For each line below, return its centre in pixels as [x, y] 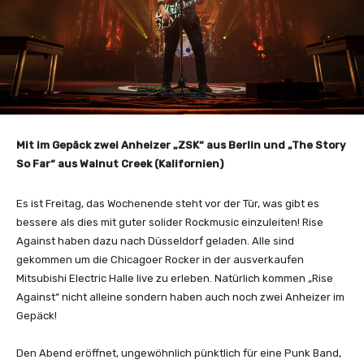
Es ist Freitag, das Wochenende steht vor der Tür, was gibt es [168, 203]
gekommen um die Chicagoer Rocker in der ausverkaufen [160, 259]
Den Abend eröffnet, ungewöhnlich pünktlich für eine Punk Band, [179, 353]
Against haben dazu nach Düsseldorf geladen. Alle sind [155, 240]
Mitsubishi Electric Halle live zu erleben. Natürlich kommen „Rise [175, 278]
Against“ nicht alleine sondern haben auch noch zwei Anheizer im [180, 297]
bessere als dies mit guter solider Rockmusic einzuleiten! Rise [170, 222]
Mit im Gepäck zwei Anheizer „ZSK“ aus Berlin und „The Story [181, 145]
